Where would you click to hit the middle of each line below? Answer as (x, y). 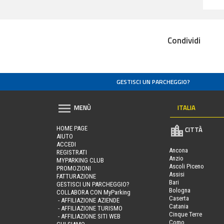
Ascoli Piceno (186, 166)
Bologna (179, 190)
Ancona (178, 150)
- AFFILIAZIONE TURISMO (90, 208)
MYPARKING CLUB (80, 160)
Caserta (179, 198)
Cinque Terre (185, 214)
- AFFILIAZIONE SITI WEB (89, 216)
